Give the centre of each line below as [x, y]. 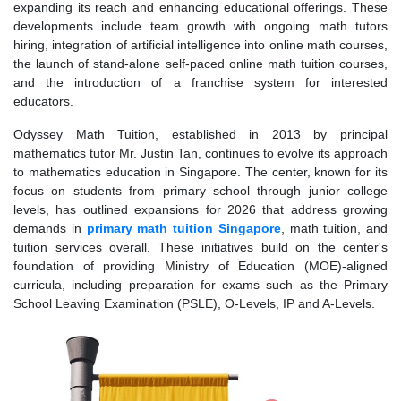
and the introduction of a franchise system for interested [200, 82]
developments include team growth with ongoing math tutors [200, 26]
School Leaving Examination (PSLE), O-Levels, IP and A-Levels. [194, 303]
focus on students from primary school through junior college [200, 191]
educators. [43, 101]
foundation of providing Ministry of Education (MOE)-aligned [200, 266]
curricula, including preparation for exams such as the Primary [200, 285]
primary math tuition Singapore [183, 228]
